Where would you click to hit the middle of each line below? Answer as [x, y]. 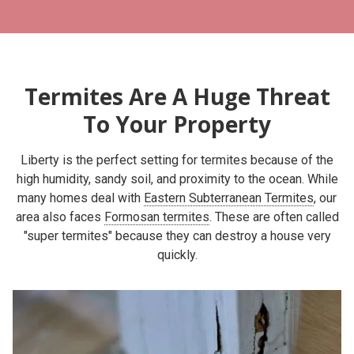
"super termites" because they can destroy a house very [177, 235]
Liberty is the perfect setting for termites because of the [177, 160]
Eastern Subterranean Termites [229, 198]
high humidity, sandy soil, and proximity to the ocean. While [177, 179]
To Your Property [177, 124]
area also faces [60, 217]
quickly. [177, 254]
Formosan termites [156, 217]
